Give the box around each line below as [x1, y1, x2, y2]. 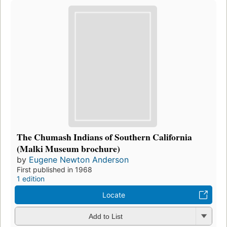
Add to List [88, 212, 123, 221]
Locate [102, 190, 125, 199]
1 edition [17, 174, 45, 183]
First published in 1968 [17, 165, 92, 174]
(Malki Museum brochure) [17, 141, 120, 155]
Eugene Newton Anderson [29, 154, 129, 165]
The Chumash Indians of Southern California [17, 130, 192, 143]
